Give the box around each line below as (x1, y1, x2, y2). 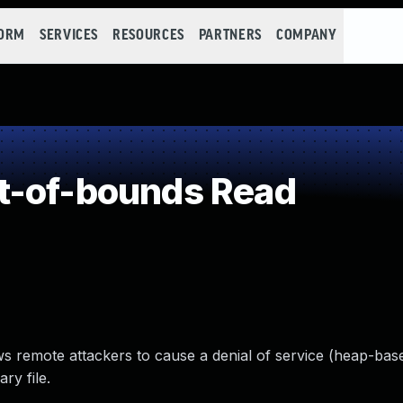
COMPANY (275, 28, 337, 43)
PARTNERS (198, 28, 262, 43)
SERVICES (39, 28, 99, 43)
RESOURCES (112, 28, 184, 43)
